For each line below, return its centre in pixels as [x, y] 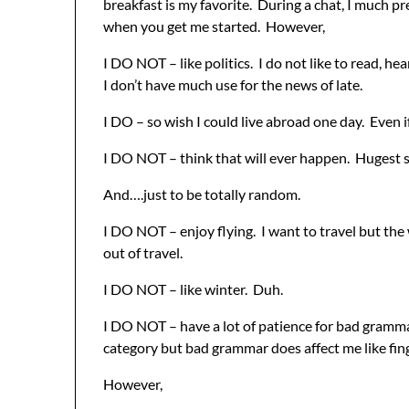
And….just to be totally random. [202, 194]
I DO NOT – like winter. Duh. [193, 288]
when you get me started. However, [214, 26]
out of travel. [143, 252]
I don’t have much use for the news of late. [233, 84]
